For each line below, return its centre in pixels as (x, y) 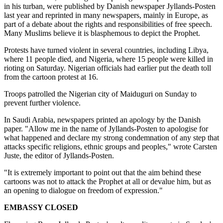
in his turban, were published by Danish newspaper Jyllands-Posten (110, 6)
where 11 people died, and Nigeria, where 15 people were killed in (109, 59)
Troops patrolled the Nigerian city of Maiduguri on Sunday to (100, 94)
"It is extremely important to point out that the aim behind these (103, 172)
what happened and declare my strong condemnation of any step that (111, 137)
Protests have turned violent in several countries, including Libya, (106, 50)
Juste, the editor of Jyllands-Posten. (59, 155)
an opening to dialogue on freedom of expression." (83, 190)
